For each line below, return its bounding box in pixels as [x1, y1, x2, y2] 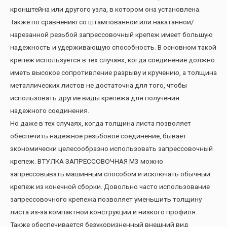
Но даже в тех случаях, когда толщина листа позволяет [10, 119, 191, 128]
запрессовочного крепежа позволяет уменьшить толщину [10, 195, 202, 204]
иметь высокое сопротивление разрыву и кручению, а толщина [10, 68, 217, 77]
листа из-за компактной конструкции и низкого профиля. [10, 208, 197, 216]
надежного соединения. [10, 106, 89, 115]
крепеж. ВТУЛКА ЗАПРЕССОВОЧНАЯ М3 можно [10, 157, 163, 166]
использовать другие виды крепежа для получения [10, 94, 179, 102]
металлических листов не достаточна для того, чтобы [10, 81, 187, 90]
